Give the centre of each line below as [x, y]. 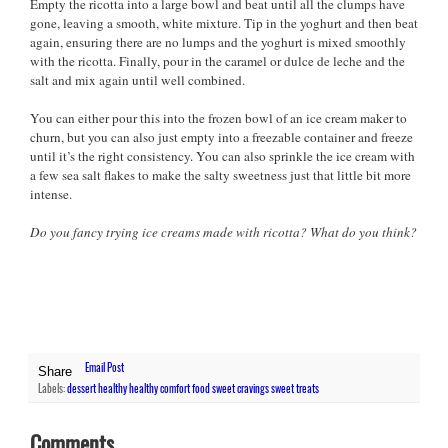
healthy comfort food [169, 388]
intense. [53, 193]
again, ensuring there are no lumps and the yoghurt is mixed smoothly [218, 41]
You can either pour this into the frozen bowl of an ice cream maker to [218, 117]
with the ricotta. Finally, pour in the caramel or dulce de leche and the [217, 60]
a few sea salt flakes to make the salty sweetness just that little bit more [220, 174]
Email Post [104, 367]
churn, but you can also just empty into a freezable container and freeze [221, 136]
